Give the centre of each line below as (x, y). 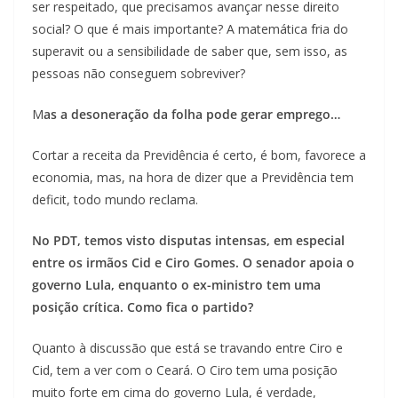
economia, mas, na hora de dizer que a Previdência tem (193, 178)
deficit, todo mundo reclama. (115, 200)
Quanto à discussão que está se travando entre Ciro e (187, 348)
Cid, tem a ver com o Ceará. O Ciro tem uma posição (185, 370)
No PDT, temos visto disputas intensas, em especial (188, 241)
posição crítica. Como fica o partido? (143, 307)
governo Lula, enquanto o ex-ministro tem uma (176, 285)
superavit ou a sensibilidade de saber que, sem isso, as (190, 52)
